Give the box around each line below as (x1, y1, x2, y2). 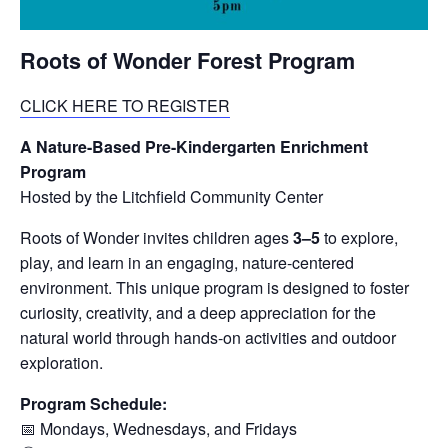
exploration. (20, 350, 103, 374)
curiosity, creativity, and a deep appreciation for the (20, 300, 376, 324)
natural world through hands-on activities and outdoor (20, 325, 396, 349)
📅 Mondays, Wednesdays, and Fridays (20, 416, 297, 440)
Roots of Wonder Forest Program (20, 45, 355, 77)
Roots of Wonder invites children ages (20, 225, 293, 249)
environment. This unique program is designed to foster (20, 275, 409, 299)
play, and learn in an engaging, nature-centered (20, 250, 354, 274)
